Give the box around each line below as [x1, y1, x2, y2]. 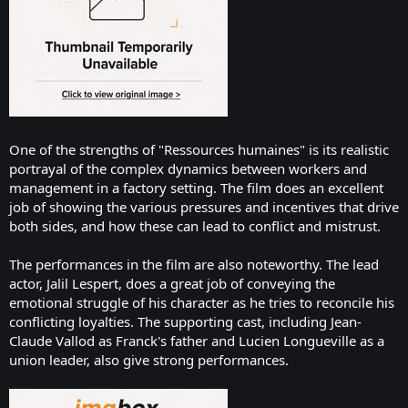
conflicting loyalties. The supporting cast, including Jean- [9, 311, 362, 331]
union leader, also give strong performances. [9, 350, 289, 369]
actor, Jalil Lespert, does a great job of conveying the [9, 273, 335, 292]
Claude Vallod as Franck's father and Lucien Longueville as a [9, 331, 384, 350]
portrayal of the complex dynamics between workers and [9, 158, 367, 178]
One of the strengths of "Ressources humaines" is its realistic [9, 139, 389, 158]
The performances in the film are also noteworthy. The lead [9, 254, 379, 273]
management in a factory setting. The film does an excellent [9, 178, 383, 197]
